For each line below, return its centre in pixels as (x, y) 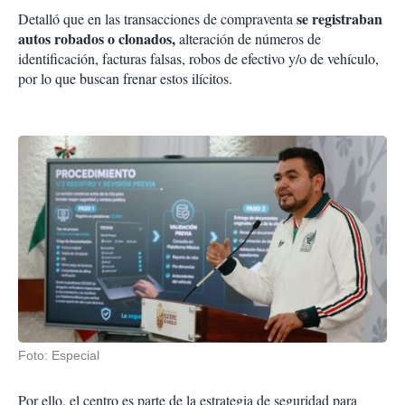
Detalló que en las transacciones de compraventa (157, 19)
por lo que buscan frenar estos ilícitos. (125, 79)
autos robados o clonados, (97, 39)
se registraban (339, 19)
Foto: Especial (59, 356)
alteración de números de (248, 39)
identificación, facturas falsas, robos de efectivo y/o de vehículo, (198, 59)
